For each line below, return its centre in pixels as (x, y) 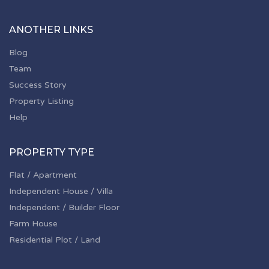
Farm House (33, 224)
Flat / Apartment (43, 175)
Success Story (38, 85)
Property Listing (41, 101)
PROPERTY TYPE (52, 152)
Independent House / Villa (61, 191)
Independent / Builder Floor (64, 207)
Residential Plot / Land (55, 240)
